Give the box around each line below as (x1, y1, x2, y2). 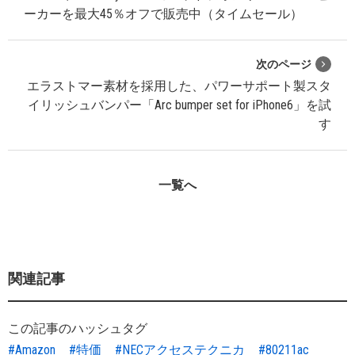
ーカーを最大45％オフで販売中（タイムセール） (24, 6, 303, 21)
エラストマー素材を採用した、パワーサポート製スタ (27, 78, 331, 94)
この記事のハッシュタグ (8, 320, 147, 336)
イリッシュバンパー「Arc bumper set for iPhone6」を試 (28, 97, 331, 113)
